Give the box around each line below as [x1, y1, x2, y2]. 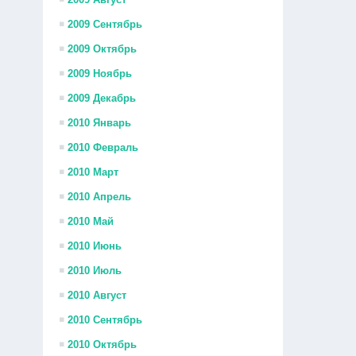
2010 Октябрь [68, 339, 137, 350]
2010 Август [68, 289, 127, 301]
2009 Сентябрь [68, 18, 143, 30]
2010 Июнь [68, 240, 122, 252]
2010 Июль [68, 265, 122, 277]
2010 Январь [68, 117, 132, 129]
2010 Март [68, 166, 119, 178]
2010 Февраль [68, 141, 139, 153]
